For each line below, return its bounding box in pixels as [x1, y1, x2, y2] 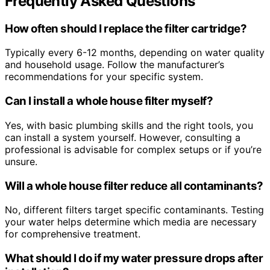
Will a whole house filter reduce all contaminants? [5, 178, 263, 193]
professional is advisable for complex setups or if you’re [5, 143, 262, 155]
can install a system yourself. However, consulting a [5, 131, 240, 143]
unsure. [5, 155, 37, 168]
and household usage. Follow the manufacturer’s [5, 58, 224, 71]
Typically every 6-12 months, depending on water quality [5, 46, 265, 59]
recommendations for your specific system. [5, 71, 203, 83]
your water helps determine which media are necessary [5, 216, 257, 228]
